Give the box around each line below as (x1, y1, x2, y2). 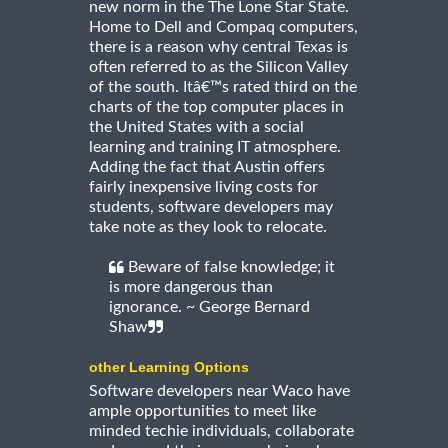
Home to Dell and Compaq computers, (89, 18, 358, 35)
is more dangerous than (109, 278, 273, 295)
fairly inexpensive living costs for (89, 178, 318, 195)
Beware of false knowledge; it (124, 258, 335, 275)
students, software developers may (89, 198, 333, 215)
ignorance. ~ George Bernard (109, 298, 310, 315)
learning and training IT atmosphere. (89, 138, 341, 155)
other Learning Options (89, 358, 249, 375)
